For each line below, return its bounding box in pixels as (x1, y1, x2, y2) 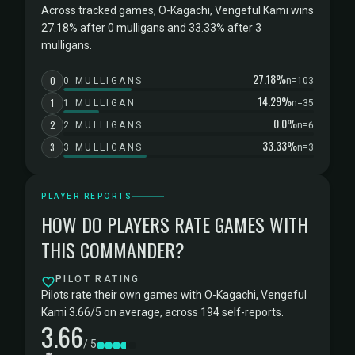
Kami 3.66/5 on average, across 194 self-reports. (41, 306, 284, 319)
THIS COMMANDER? (41, 235, 185, 264)
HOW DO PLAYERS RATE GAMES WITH (41, 210, 308, 239)
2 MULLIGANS (63, 120, 143, 131)
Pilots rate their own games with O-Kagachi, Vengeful (41, 288, 307, 301)
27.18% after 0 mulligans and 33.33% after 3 (41, 21, 261, 34)
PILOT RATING (55, 273, 140, 284)
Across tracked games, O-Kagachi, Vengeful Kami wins (41, 4, 314, 17)
